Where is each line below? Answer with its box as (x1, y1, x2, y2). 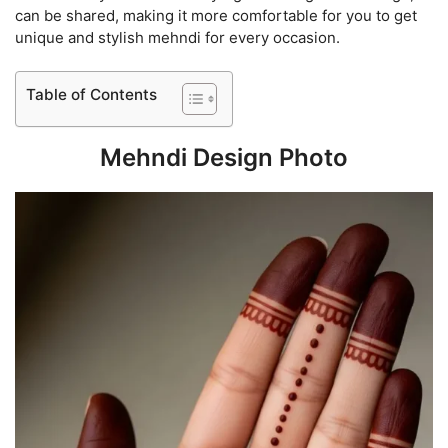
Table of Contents (26, 85, 157, 105)
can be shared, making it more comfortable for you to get (15, 5, 417, 25)
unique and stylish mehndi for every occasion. (15, 27, 340, 47)
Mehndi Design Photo (100, 143, 348, 172)
